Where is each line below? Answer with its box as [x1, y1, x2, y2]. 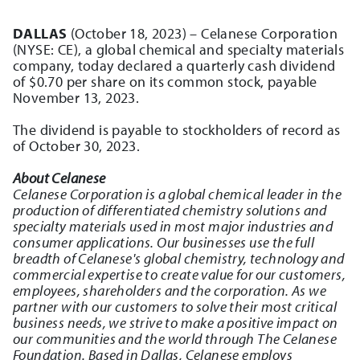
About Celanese [13, 169, 106, 188]
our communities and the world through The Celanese [13, 329, 337, 349]
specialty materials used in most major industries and [13, 217, 333, 236]
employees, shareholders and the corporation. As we [13, 281, 326, 301]
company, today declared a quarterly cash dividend [13, 56, 336, 76]
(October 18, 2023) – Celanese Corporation [67, 24, 338, 43]
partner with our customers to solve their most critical [13, 297, 337, 317]
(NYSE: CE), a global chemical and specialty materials [13, 40, 345, 59]
